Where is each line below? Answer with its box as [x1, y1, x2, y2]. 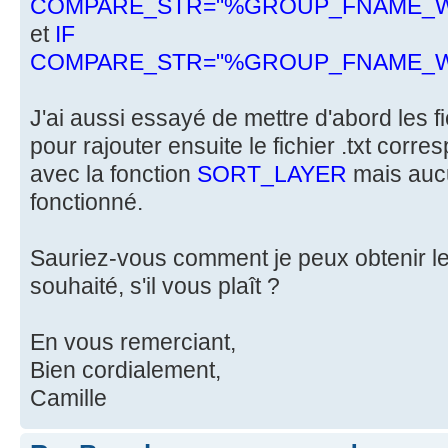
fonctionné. [30, 188, 143, 215]
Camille [30, 384, 107, 411]
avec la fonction [30, 160, 197, 187]
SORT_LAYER [197, 160, 347, 187]
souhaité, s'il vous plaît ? [30, 272, 280, 299]
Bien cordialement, [30, 356, 221, 383]
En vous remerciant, [30, 328, 236, 355]
